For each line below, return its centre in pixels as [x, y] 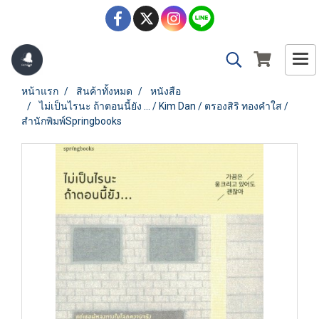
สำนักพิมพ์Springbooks [72, 121]
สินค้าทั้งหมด [104, 91]
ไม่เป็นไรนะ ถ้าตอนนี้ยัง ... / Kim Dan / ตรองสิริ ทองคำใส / [164, 106]
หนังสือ [166, 91]
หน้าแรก [40, 91]
